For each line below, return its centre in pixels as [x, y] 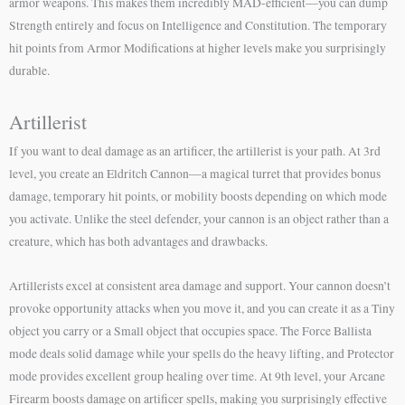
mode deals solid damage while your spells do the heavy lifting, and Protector [202, 354]
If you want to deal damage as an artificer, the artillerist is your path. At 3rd [195, 151]
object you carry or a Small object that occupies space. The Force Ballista [190, 331]
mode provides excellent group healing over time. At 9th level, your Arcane [197, 377]
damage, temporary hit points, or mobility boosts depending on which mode [198, 197]
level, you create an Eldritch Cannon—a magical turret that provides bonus [195, 174]
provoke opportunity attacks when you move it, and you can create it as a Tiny [202, 309]
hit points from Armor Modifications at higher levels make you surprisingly [198, 48]
